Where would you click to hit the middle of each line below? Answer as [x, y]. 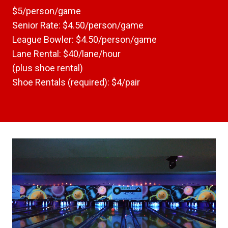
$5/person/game [47, 11]
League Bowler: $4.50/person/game [84, 39]
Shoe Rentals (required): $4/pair [76, 82]
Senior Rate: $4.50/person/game [78, 25]
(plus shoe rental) [48, 68]
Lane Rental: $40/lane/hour [66, 53]
